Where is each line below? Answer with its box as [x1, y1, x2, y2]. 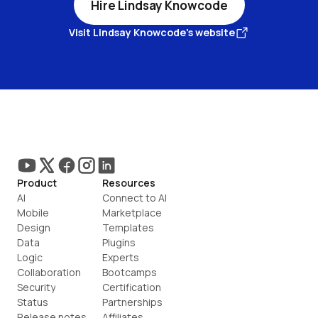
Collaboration [17, 265, 81, 279]
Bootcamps [102, 265, 157, 279]
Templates [102, 221, 154, 234]
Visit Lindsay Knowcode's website [69, 26, 235, 39]
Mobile [17, 206, 49, 219]
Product [17, 176, 57, 190]
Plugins [102, 236, 136, 249]
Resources [102, 176, 155, 190]
